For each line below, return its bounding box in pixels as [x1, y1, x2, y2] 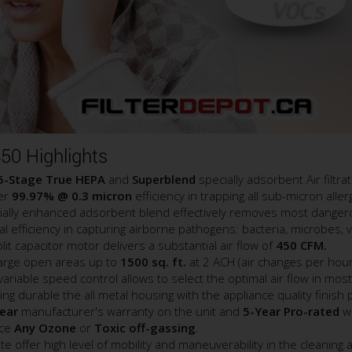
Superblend [132, 170, 196, 187]
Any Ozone [14, 319, 76, 335]
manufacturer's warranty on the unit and [18, 302, 243, 319]
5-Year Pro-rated [243, 302, 339, 319]
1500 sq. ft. [120, 253, 186, 269]
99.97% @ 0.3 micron [12, 187, 132, 203]
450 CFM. [276, 236, 327, 253]
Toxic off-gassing [94, 319, 196, 335]
